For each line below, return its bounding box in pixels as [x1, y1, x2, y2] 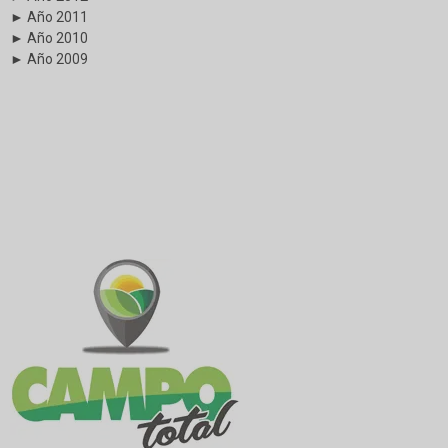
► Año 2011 [10, 8, 88, 25]
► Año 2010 [10, 29, 88, 46]
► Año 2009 [10, 50, 88, 67]
